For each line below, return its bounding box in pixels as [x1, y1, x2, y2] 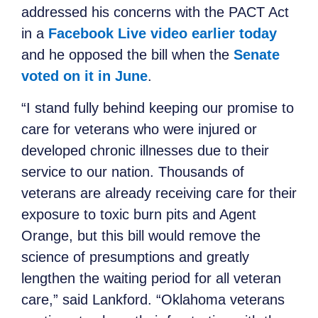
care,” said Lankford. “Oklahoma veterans [21, 291, 285, 307]
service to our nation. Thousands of [21, 163, 244, 180]
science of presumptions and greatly [21, 248, 249, 265]
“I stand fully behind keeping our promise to [21, 99, 294, 116]
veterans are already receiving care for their [21, 185, 297, 201]
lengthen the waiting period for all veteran [21, 270, 281, 286]
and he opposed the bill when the [21, 47, 234, 63]
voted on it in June [21, 68, 148, 84]
